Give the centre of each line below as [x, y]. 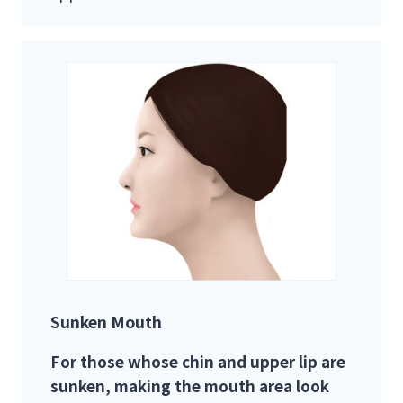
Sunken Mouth [106, 322]
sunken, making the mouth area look [190, 386]
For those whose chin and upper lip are [198, 362]
